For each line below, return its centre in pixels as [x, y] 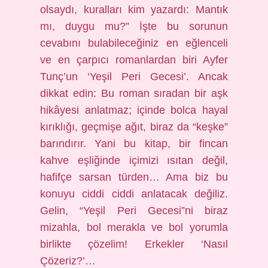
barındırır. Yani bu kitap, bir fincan [134, 144]
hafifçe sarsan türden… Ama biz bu [134, 177]
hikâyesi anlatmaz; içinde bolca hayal [134, 110]
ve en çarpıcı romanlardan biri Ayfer [134, 60]
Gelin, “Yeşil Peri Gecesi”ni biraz [134, 211]
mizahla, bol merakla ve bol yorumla [134, 227]
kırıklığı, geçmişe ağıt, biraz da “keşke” [134, 127]
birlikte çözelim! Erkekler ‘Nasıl [134, 244]
